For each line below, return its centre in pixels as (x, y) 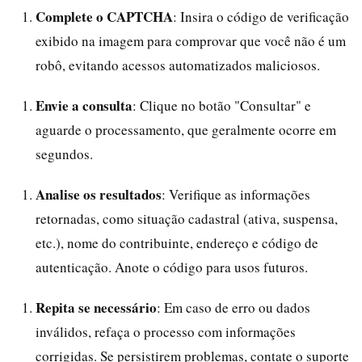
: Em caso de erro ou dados (234, 307)
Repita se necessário (96, 307)
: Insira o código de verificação (261, 17)
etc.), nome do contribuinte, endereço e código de (177, 243)
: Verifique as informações (236, 194)
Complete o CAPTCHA (104, 17)
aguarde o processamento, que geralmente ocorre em (186, 130)
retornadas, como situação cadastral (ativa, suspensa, (187, 219)
